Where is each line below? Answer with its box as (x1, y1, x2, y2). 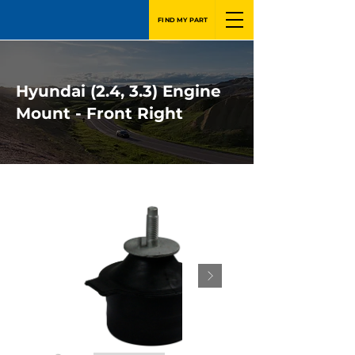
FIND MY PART (158, 16, 208, 24)
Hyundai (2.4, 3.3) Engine (16, 82, 221, 101)
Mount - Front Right (16, 104, 183, 123)
